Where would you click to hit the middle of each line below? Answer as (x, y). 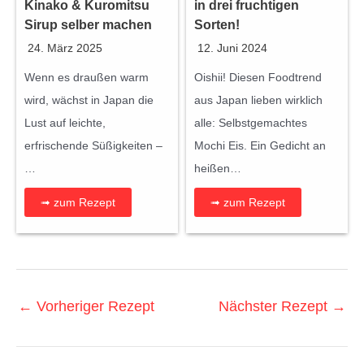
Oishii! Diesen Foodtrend (258, 78)
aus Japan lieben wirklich (258, 100)
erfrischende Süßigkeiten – (93, 146)
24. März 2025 (65, 48)
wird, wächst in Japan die (89, 100)
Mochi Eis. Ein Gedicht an (260, 146)
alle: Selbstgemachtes (251, 123)
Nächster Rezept (275, 307)
